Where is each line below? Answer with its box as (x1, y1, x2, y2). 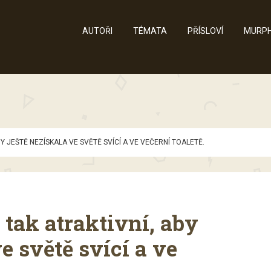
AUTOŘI (82, 26, 113, 36)
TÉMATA (133, 26, 167, 36)
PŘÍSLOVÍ (188, 26, 223, 36)
